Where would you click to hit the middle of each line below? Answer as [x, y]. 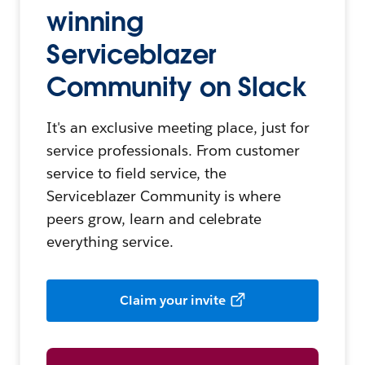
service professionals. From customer [174, 151]
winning [95, 22]
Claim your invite [173, 301]
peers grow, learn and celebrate [154, 219]
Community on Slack [177, 87]
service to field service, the [137, 174]
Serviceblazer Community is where [164, 196]
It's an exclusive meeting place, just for [178, 128]
